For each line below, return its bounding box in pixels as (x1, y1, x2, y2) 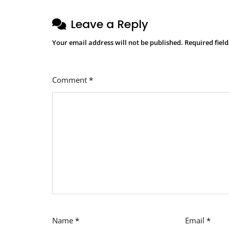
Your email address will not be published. (52, 38, 183, 48)
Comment (52, 75, 89, 85)
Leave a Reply (71, 16, 148, 33)
